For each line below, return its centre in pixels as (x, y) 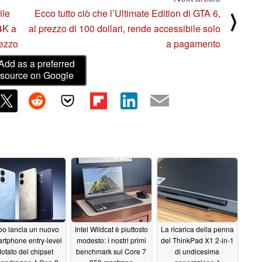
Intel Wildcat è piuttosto (111, 229)
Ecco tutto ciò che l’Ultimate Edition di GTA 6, (127, 13)
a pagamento (193, 43)
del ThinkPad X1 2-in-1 (197, 240)
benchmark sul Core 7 (111, 251)
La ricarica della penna (197, 229)
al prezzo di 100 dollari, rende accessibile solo (125, 28)
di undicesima (197, 251)
